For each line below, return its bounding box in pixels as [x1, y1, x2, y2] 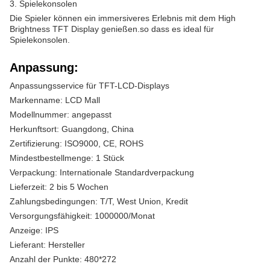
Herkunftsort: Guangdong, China [10, 124, 134, 134]
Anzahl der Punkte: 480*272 [10, 254, 116, 264]
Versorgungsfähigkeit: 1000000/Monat [10, 211, 155, 221]
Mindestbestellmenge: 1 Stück [10, 153, 124, 163]
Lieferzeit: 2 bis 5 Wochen [10, 182, 108, 192]
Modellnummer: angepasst [10, 110, 111, 119]
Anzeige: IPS [10, 225, 58, 235]
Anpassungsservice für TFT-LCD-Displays [10, 81, 169, 90]
